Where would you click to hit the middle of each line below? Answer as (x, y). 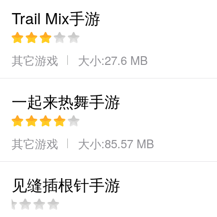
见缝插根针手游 (66, 184)
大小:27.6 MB (113, 60)
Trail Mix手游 (56, 17)
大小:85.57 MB (116, 143)
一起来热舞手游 (66, 101)
